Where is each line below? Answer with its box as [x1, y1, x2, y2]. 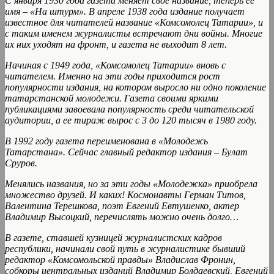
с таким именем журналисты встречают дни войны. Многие [5, 28, 262, 39]
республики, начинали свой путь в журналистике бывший [5, 243, 245, 254]
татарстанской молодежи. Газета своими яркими [5, 93, 218, 104]
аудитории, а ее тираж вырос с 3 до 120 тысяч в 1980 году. [5, 115, 257, 126]
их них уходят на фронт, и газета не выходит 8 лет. [5, 39, 227, 50]
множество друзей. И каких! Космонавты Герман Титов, [5, 190, 246, 201]
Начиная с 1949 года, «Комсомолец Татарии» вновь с [5, 60, 226, 71]
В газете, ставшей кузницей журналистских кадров [5, 232, 222, 243]
